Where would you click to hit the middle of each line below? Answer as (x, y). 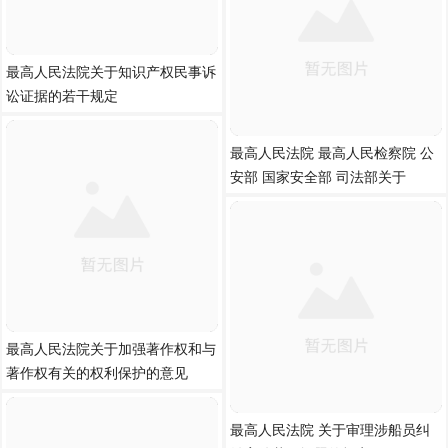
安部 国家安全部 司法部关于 (318, 177)
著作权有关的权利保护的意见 (97, 373)
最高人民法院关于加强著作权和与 (111, 349)
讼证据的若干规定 (62, 96)
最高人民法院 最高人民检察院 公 (332, 153)
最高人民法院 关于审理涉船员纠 (330, 430)
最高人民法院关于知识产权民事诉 (111, 72)
